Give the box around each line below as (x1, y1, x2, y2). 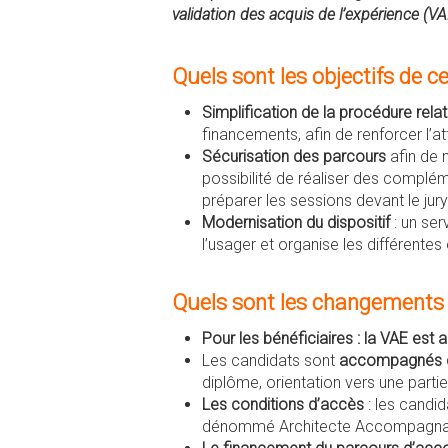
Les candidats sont (202, 351, 339, 370)
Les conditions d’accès (202, 395, 364, 414)
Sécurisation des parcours (202, 147, 390, 166)
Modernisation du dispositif (202, 213, 394, 232)
